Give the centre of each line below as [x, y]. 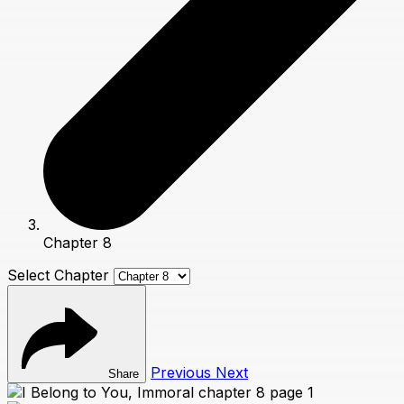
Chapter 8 [78, 243]
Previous [183, 373]
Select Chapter [58, 275]
